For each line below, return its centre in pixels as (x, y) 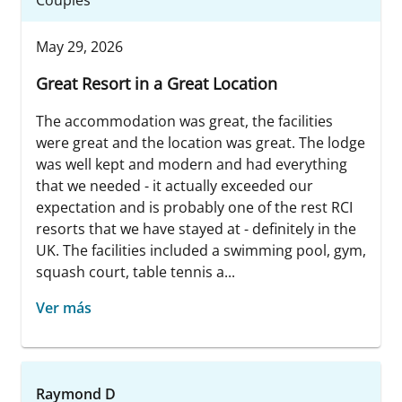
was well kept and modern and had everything (192, 165)
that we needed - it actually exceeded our (175, 186)
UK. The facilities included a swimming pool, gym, (201, 251)
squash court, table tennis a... (135, 272)
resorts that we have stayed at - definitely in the (196, 229)
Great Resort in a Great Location (157, 84)
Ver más (64, 308)
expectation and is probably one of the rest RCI (194, 208)
